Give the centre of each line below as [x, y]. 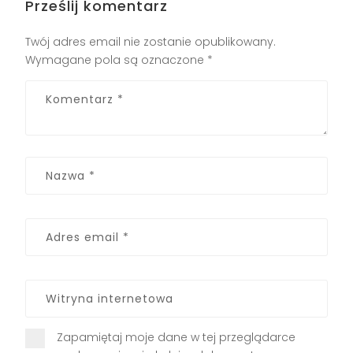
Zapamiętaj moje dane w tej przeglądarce [176, 337]
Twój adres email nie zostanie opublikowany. [151, 41]
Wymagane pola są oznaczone [117, 59]
